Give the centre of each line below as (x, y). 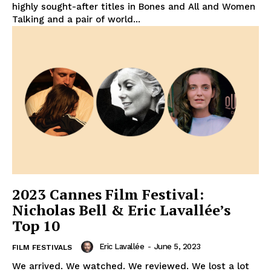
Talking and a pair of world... (76, 19)
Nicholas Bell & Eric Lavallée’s (121, 210)
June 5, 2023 (177, 246)
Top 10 (36, 225)
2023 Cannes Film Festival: (108, 194)
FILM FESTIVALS (42, 247)
